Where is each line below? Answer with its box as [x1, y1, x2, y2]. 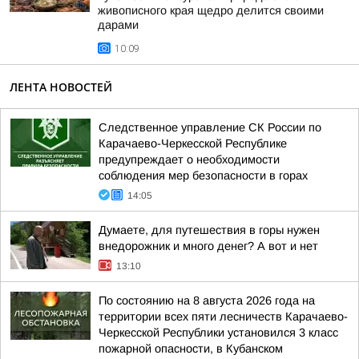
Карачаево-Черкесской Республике [99, 137, 287, 150]
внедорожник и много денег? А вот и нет [99, 240, 318, 252]
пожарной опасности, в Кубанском [99, 342, 283, 355]
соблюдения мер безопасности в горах [99, 169, 308, 182]
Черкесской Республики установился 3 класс [99, 326, 338, 339]
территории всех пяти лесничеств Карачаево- [99, 310, 348, 323]
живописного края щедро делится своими [98, 4, 324, 17]
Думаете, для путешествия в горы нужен [99, 224, 320, 236]
